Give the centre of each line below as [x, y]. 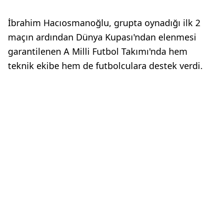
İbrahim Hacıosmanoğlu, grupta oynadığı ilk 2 [104, 23]
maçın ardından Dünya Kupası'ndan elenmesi [102, 37]
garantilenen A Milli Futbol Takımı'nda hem [98, 52]
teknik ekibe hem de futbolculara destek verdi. [105, 66]
